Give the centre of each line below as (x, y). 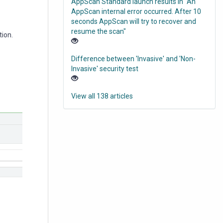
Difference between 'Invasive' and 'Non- (133, 59)
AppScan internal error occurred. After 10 (136, 12)
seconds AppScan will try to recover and (134, 22)
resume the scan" (99, 32)
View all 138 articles (102, 96)
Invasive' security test (105, 69)
